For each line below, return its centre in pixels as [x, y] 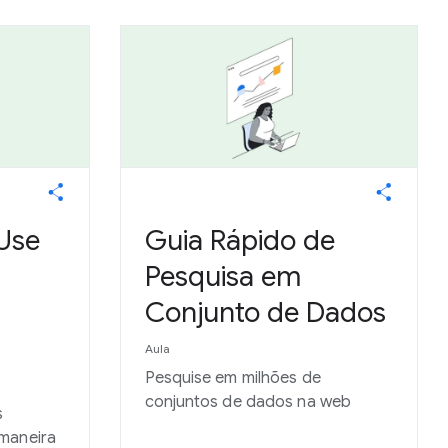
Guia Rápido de [239, 240]
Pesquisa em [222, 276]
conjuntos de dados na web [248, 402]
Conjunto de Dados [265, 312]
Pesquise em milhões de [232, 378]
